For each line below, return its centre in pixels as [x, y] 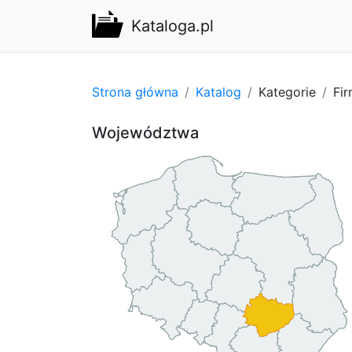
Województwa [145, 132]
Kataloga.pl [172, 26]
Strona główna [135, 92]
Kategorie [287, 92]
